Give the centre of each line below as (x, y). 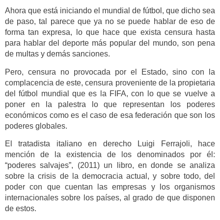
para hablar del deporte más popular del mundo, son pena (110, 43)
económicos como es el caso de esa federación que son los (110, 115)
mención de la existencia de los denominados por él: (110, 155)
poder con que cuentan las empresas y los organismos (110, 187)
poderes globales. (36, 126)
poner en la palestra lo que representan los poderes (110, 104)
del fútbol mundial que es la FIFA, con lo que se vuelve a (110, 93)
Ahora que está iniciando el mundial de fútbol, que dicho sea (110, 11)
